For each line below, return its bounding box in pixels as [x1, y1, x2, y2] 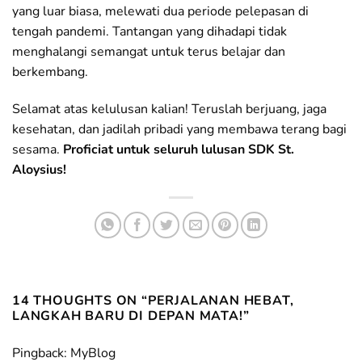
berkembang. [12, 62, 88, 81]
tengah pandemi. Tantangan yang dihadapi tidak [12, 22, 287, 40]
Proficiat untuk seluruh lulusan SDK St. [63, 140, 294, 158]
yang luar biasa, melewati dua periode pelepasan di [12, 2, 309, 20]
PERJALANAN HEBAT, [147, 291, 294, 309]
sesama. [12, 140, 63, 158]
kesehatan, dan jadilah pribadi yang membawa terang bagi [12, 120, 347, 138]
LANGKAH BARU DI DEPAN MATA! [12, 306, 243, 325]
